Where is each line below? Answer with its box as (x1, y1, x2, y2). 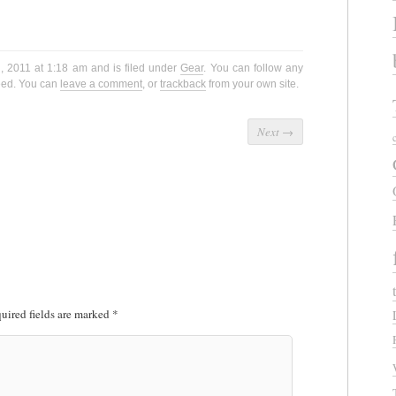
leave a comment (60, 78, 142, 91)
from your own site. (206, 78, 299, 91)
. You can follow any (203, 62, 304, 75)
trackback (160, 78, 206, 91)
